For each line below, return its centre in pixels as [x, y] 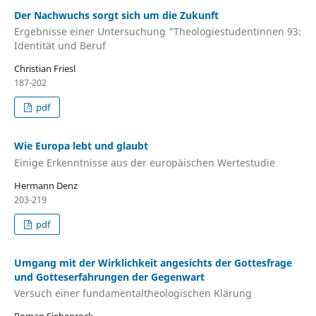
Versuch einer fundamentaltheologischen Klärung [133, 293]
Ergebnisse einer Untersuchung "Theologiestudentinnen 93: [157, 32]
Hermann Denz [45, 185]
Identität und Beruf [60, 46]
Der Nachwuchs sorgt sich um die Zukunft [116, 15]
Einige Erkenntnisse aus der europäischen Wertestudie [144, 162]
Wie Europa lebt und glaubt [81, 146]
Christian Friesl [44, 69]
